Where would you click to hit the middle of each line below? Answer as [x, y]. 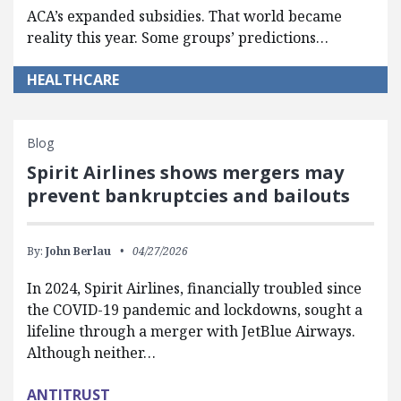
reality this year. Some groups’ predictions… [178, 38]
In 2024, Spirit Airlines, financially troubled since [194, 288]
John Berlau [78, 251]
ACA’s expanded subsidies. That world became [184, 16]
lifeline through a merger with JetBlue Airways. [191, 331]
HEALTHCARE [73, 80]
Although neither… [91, 353]
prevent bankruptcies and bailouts [188, 196]
